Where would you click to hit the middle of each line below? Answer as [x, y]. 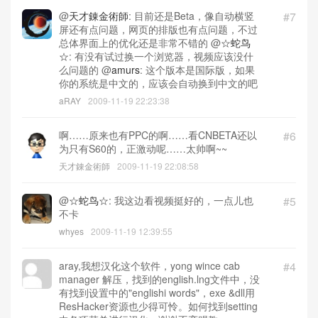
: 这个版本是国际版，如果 [197, 70]
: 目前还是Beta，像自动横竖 [191, 16]
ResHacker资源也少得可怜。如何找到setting [158, 306]
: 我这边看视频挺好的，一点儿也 [181, 201]
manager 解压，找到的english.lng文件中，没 [159, 279]
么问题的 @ [85, 70]
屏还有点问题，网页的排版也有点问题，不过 [158, 29]
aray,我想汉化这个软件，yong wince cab [149, 266]
